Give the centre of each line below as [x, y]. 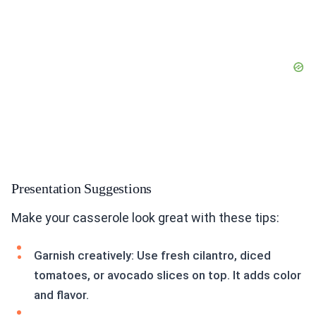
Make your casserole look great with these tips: [145, 218]
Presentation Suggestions [82, 189]
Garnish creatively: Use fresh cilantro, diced [152, 256]
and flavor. [61, 295]
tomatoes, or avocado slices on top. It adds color [168, 275]
